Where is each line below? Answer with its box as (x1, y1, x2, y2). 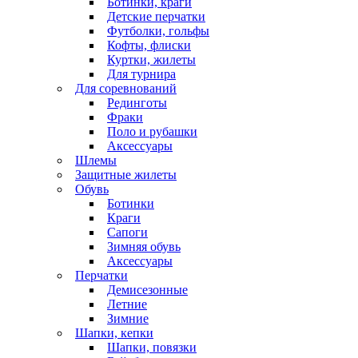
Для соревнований (75, 81, 177, 95)
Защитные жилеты (75, 167, 177, 181)
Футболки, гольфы (107, 23, 209, 38)
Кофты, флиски (107, 38, 191, 52)
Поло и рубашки (107, 124, 197, 138)
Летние (107, 296, 147, 311)
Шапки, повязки (107, 340, 197, 354)
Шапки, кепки (75, 325, 153, 340)
